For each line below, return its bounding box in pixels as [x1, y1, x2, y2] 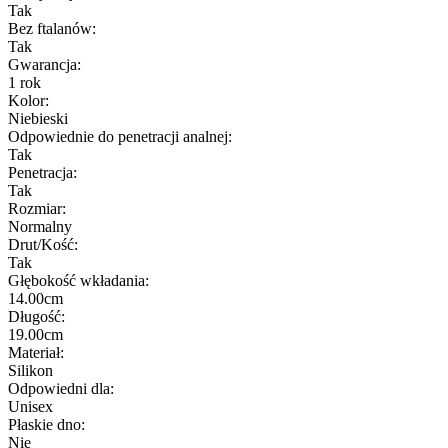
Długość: [8, 308, 65, 326]
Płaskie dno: [8, 416, 85, 434]
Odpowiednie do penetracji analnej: [8, 128, 232, 146]
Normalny [8, 218, 72, 236]
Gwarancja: [8, 56, 81, 74]
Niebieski [8, 110, 68, 128]
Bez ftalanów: [8, 20, 96, 38]
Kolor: [8, 92, 49, 110]
